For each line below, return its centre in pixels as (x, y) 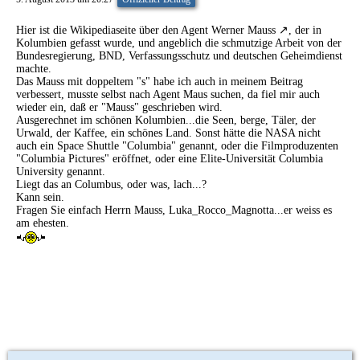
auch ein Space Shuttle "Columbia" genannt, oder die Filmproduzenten (177, 146)
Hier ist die (43, 31)
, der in (305, 31)
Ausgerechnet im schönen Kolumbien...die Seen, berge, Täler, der (166, 121)
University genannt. (61, 172)
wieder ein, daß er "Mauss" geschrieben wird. (119, 108)
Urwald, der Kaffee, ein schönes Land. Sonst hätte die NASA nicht (168, 133)
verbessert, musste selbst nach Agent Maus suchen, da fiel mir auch (168, 95)
